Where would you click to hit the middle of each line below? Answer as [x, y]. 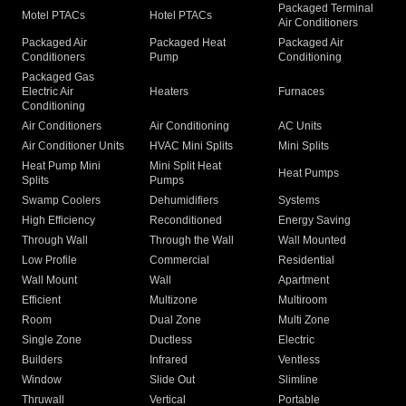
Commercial [180, 261]
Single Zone [52, 340]
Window [42, 380]
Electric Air [48, 92]
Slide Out [173, 380]
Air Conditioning [190, 126]
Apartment [303, 280]
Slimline [298, 380]
